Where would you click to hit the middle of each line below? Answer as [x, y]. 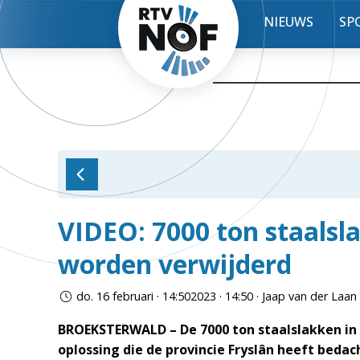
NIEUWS [288, 22]
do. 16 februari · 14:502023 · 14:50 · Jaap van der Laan [217, 296]
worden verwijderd [175, 264]
